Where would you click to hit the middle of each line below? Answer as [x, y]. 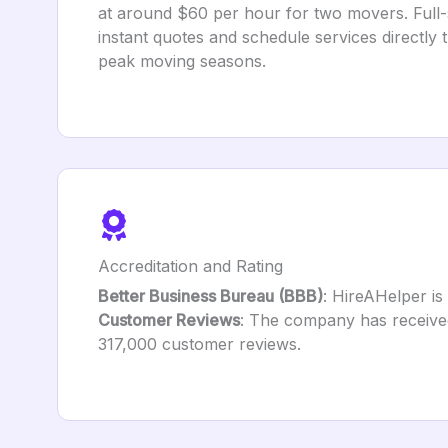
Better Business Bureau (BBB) [210, 296]
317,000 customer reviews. [199, 344]
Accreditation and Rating [190, 266]
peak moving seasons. [182, 61]
